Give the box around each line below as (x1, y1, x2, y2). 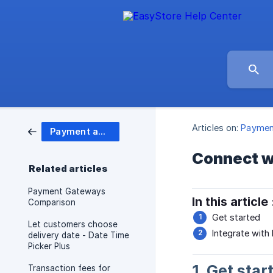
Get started (212, 212, 260, 223)
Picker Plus (28, 241, 70, 251)
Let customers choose (28, 219, 118, 229)
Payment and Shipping (98, 126, 106, 136)
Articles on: (192, 122, 239, 133)
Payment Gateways (28, 186, 105, 196)
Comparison (28, 197, 76, 207)
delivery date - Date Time (28, 230, 129, 240)
